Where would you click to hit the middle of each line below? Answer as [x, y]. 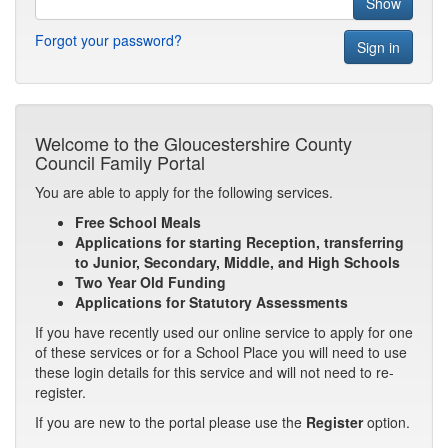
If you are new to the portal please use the [170, 422]
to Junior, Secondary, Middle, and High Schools [237, 262]
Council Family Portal [120, 162]
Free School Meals [138, 222]
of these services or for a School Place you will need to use [221, 352]
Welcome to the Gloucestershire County [193, 143]
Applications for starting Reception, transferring [239, 242]
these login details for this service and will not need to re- [214, 372]
